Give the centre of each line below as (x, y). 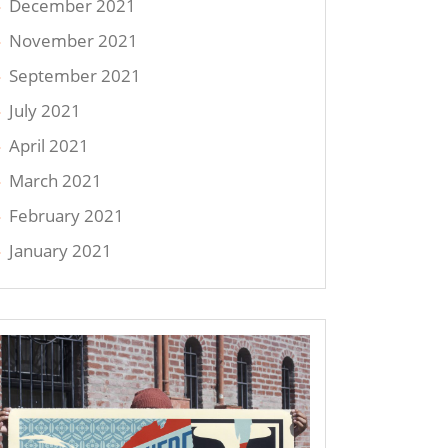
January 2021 (61, 250)
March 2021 (56, 180)
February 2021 (67, 215)
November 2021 (74, 40)
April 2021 (49, 145)
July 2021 (45, 110)
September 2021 (75, 75)
